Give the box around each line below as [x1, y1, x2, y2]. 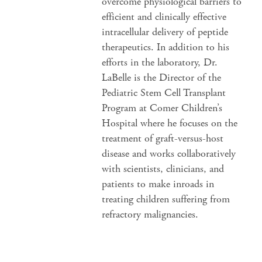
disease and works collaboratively [102, 147, 236, 160]
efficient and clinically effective [102, 10, 227, 23]
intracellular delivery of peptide [102, 25, 229, 39]
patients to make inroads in [102, 177, 215, 191]
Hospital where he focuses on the [102, 116, 238, 130]
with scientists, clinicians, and [102, 162, 225, 175]
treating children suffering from [102, 192, 230, 206]
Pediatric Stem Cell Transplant [102, 86, 226, 99]
